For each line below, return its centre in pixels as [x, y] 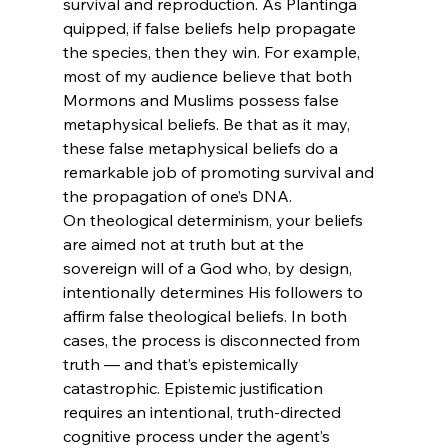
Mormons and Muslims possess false [202, 100]
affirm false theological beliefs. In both [206, 316]
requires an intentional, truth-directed [203, 412]
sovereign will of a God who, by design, [209, 268]
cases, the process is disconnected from [213, 340]
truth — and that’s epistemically [182, 364]
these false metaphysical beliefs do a [202, 148]
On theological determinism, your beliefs [214, 220]
